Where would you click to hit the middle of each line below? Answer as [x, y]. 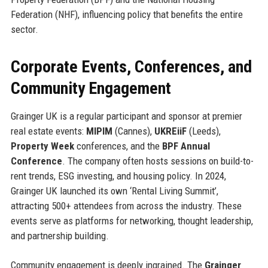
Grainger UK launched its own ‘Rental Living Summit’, [114, 191]
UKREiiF [170, 131]
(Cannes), [133, 131]
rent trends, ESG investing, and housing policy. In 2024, [118, 176]
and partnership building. [60, 235]
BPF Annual [186, 146]
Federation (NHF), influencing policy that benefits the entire [127, 14]
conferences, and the [118, 146]
